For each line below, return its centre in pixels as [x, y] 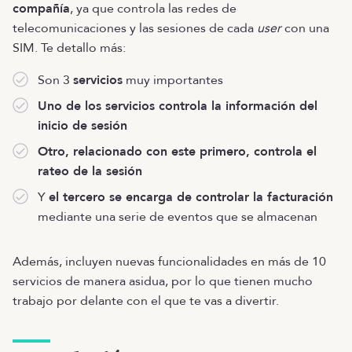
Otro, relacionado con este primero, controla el [177, 151]
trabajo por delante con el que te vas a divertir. [146, 301]
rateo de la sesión [90, 171]
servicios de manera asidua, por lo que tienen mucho [163, 281]
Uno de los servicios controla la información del [178, 106]
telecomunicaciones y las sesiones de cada [135, 28]
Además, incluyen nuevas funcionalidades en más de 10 [169, 261]
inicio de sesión [82, 125]
